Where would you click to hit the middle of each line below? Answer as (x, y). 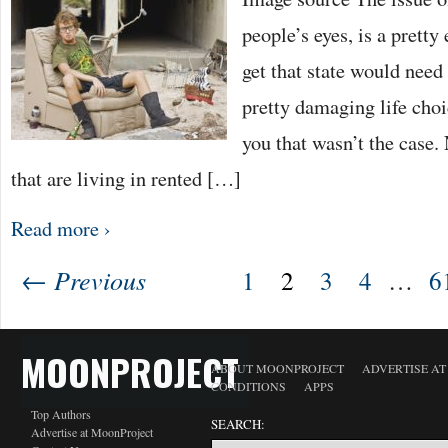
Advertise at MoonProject (92, 432)
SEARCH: (238, 424)
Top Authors (61, 414)
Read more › (61, 228)
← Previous (83, 279)
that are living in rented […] (126, 178)
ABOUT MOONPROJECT (277, 368)
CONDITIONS (248, 386)
